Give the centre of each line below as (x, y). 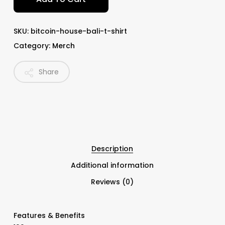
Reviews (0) (113, 182)
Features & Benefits (49, 215)
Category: (33, 45)
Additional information (113, 165)
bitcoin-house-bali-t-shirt (79, 31)
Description (113, 148)
